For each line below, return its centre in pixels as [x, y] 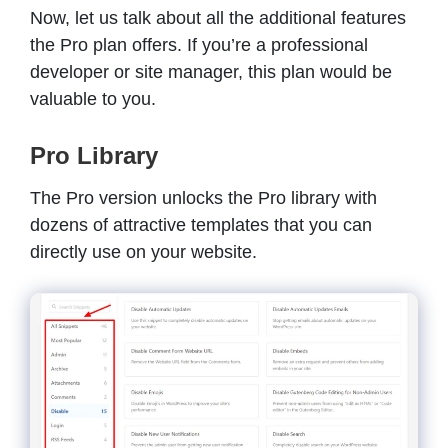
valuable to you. [93, 98]
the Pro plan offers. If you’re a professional [199, 44]
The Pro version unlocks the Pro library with [203, 197]
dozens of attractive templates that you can [201, 224]
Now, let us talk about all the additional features [218, 17]
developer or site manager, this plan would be [211, 71]
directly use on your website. [146, 251]
